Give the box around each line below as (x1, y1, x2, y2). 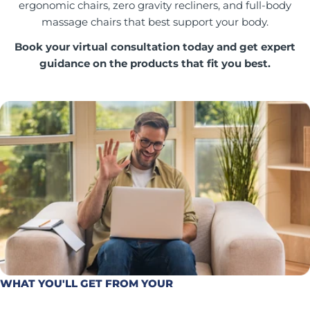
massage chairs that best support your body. (42, 15, 268, 28)
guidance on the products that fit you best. (39, 57, 271, 70)
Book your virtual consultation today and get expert (15, 40, 295, 53)
